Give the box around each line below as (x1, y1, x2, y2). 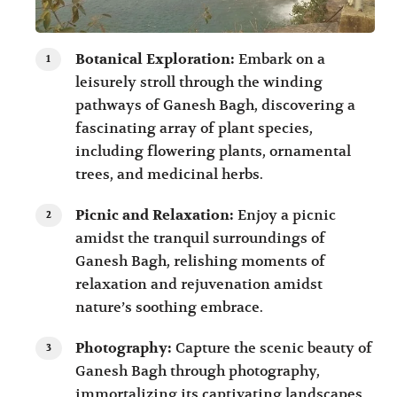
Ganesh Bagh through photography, (75, 362, 321, 380)
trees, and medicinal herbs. (75, 165, 264, 183)
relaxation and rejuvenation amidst (75, 275, 323, 293)
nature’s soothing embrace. (75, 298, 264, 316)
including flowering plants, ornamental (75, 142, 352, 160)
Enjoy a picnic (234, 206, 337, 224)
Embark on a (235, 50, 326, 68)
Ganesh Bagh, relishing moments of (75, 252, 326, 270)
